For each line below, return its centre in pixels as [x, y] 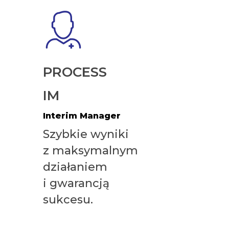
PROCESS [75, 72]
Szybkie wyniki [86, 134]
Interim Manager [82, 116]
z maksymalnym [90, 150]
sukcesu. [68, 199]
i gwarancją [76, 183]
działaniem [75, 167]
